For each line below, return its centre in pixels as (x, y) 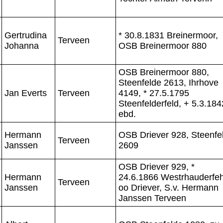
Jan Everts (26, 93)
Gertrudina (26, 35)
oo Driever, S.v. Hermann (168, 187)
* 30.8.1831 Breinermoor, (168, 35)
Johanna (22, 46)
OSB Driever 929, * (157, 167)
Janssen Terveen (152, 198)
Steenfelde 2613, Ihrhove (168, 82)
